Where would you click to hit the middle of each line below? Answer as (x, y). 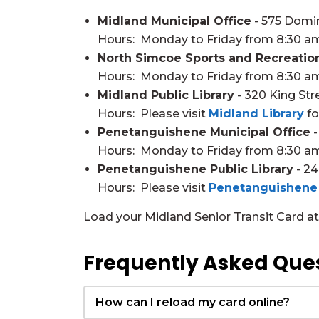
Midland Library (256, 114)
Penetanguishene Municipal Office (204, 132)
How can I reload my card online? (193, 302)
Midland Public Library (166, 95)
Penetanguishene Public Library (195, 169)
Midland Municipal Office (174, 21)
